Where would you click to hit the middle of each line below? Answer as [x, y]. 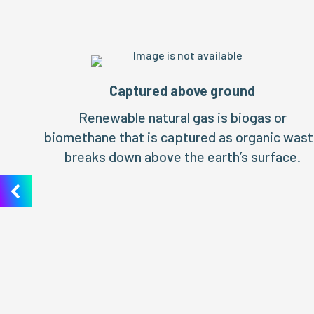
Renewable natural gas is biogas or [182, 117]
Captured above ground [183, 90]
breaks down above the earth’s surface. [182, 156]
